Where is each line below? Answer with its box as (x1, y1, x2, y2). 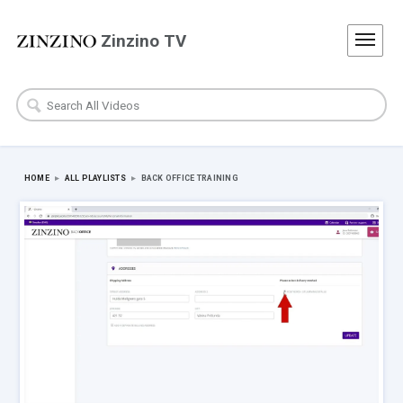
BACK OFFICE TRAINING (140, 173, 238, 183)
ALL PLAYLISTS (64, 173, 127, 183)
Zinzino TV (101, 31, 187, 51)
